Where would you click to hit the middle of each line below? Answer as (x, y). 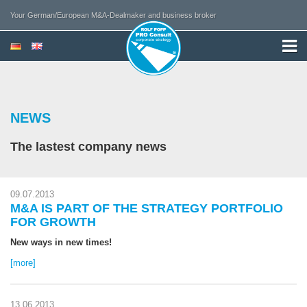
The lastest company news (88, 147)
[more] (23, 263)
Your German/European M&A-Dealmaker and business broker (113, 15)
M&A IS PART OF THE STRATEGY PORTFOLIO (147, 208)
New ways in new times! (61, 242)
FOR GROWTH (53, 222)
